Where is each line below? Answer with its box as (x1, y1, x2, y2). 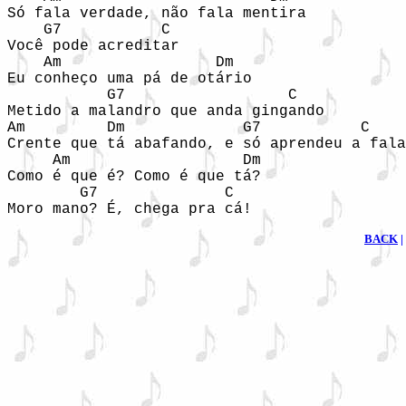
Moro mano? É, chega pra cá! (7, 201, 306, 217)
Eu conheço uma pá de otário (7, 71, 252, 87)
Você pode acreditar (7, 38, 179, 54)
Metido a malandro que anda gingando (7, 103, 324, 120)
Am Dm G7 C (7, 120, 370, 136)
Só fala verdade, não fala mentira (7, 5, 306, 22)
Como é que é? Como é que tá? (7, 169, 315, 185)
